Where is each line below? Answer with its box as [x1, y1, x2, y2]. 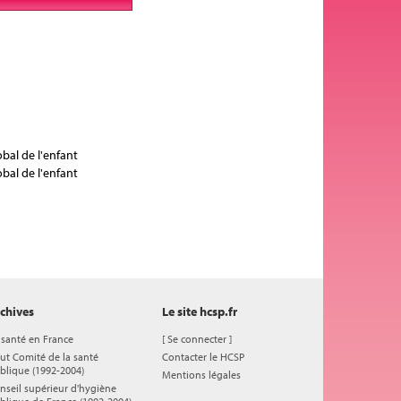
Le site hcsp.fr [162, 303, 237, 320]
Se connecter [167, 332, 226, 346]
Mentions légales [162, 368, 241, 381]
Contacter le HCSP [162, 350, 244, 363]
